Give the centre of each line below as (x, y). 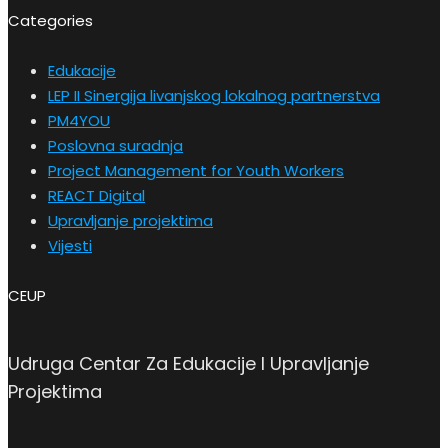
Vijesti (70, 246)
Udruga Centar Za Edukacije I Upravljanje (188, 364)
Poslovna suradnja (115, 146)
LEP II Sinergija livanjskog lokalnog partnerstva (214, 96)
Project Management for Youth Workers (196, 171)
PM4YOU (79, 121)
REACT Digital (96, 196)
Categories (50, 21)
